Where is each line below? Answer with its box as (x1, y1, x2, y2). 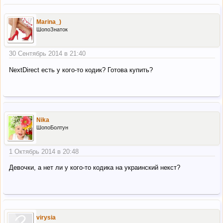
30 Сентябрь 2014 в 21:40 (9, 50, 86, 58)
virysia (36, 214, 56, 222)
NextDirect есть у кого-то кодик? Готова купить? (9, 66, 153, 74)
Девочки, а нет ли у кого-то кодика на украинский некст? (9, 164, 180, 172)
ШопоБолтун (36, 124, 68, 130)
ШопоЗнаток (36, 26, 68, 33)
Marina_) (36, 18, 61, 26)
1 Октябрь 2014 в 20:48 (9, 147, 79, 155)
